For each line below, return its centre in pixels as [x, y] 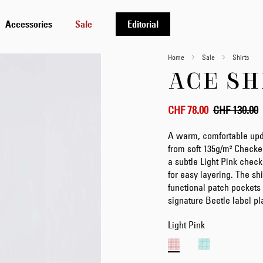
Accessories [28, 24]
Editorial [143, 24]
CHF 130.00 [235, 110]
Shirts [240, 57]
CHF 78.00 [188, 110]
